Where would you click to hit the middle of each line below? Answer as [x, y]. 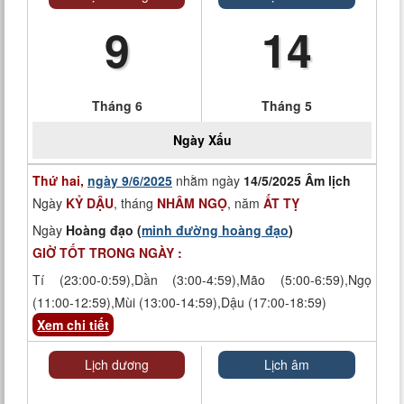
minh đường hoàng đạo [215, 230]
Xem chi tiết [73, 325]
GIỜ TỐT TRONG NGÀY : [107, 252]
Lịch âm [287, 364]
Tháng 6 [117, 106]
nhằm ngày [208, 180]
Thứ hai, [60, 180]
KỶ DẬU [90, 203]
